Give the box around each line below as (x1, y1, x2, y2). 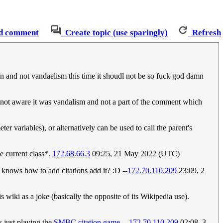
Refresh (192, 28, 221, 38)
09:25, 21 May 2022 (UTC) (90, 149, 180, 158)
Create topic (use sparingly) (65, 28, 168, 38)
